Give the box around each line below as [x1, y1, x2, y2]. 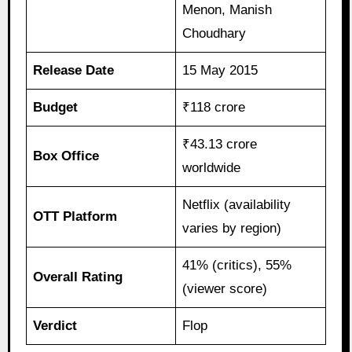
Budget [33, 99, 79, 115]
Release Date [33, 62, 115, 78]
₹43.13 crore [182, 136, 258, 152]
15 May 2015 [182, 62, 258, 78]
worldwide [182, 159, 241, 175]
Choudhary [182, 25, 247, 41]
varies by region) [182, 220, 282, 236]
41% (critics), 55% [182, 257, 292, 273]
